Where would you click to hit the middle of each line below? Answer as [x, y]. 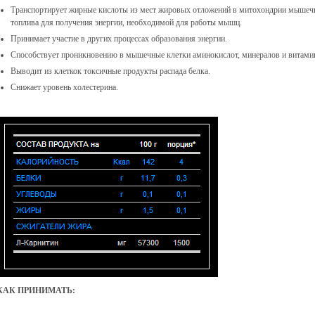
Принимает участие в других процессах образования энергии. [119, 39]
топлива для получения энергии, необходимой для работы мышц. [126, 22]
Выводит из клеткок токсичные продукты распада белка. [110, 71]
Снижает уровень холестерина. [64, 87]
